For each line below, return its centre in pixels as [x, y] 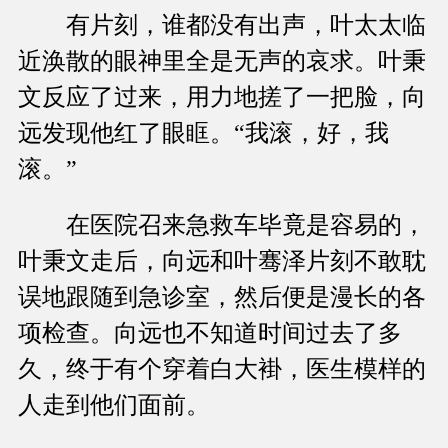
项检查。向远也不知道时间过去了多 [210, 333]
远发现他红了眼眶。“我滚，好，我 [203, 133]
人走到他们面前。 [114, 405]
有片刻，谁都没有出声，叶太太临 [222, 25]
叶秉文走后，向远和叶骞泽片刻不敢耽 [222, 261]
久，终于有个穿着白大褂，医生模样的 [222, 369]
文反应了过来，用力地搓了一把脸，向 [222, 97]
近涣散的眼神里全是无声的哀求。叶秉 [222, 61]
